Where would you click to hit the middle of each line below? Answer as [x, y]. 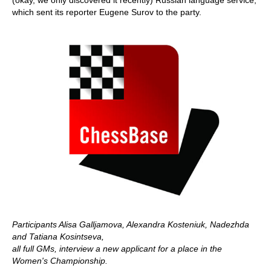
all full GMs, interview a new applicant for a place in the [117, 249]
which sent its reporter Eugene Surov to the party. [107, 12]
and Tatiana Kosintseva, [58, 237]
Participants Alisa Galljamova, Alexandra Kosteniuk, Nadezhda [131, 224]
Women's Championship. [60, 261]
